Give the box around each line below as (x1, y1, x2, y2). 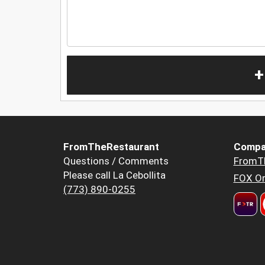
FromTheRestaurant (63, 141, 159, 153)
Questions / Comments (63, 155, 169, 167)
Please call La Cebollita (63, 169, 166, 182)
